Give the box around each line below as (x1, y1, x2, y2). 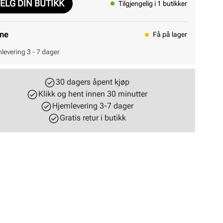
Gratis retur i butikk (59, 113, 126, 122)
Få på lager (153, 30, 187, 38)
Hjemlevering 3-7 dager (52, 101, 133, 111)
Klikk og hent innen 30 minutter (38, 89, 147, 99)
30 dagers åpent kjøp (56, 77, 129, 87)
